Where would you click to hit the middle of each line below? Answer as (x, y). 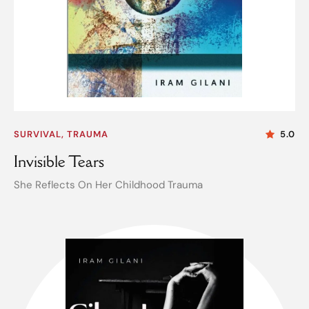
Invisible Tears (59, 161)
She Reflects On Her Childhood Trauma (108, 185)
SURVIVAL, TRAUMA (61, 134)
